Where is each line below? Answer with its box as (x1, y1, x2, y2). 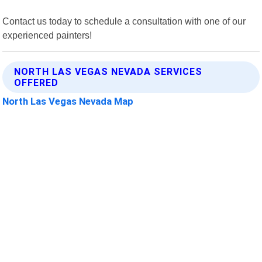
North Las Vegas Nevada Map (2, 95, 134, 107)
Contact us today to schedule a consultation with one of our (2, 15, 246, 26)
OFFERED (14, 77, 59, 88)
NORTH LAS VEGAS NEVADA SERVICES (14, 65, 203, 77)
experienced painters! (2, 29, 92, 40)
